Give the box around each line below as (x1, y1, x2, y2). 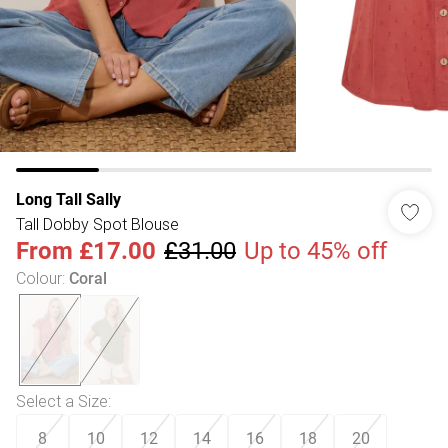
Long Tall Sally (16, 190, 121, 209)
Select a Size (16, 391, 108, 411)
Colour (16, 268, 62, 288)
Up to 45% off (244, 237, 387, 265)
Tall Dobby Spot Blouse (16, 214, 179, 234)
